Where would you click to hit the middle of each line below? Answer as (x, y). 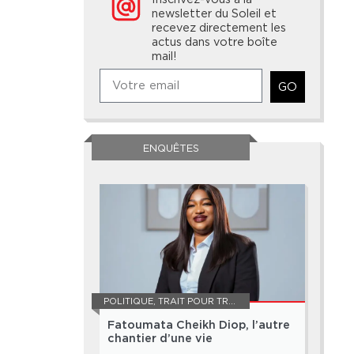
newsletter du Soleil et (215, 13)
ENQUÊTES (171, 149)
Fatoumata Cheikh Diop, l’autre (199, 326)
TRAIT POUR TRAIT (193, 301)
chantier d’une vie (160, 339)
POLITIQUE (128, 301)
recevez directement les (219, 28)
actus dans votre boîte (215, 42)
